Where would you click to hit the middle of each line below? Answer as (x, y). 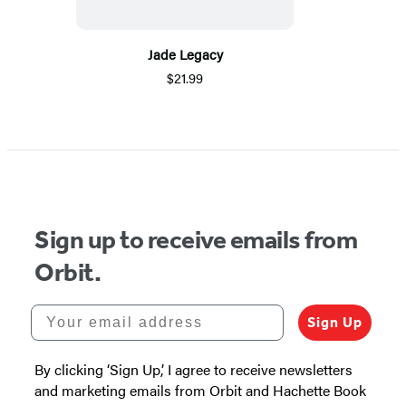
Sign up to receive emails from (196, 240)
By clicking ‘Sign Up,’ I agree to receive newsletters (193, 370)
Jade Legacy (185, 54)
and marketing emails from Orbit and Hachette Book (200, 391)
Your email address (112, 312)
